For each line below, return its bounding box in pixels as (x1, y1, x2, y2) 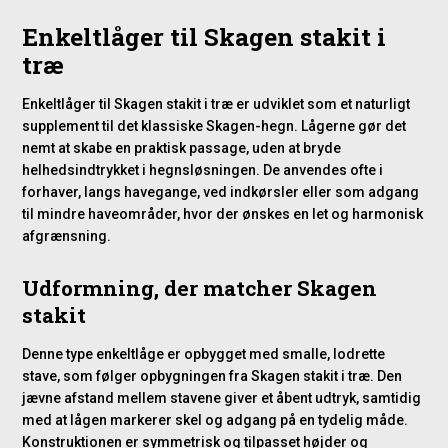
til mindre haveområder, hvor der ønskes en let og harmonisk (22, 206, 424, 223)
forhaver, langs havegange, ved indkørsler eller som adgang (22, 184, 420, 201)
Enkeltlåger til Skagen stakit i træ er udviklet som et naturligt (22, 96, 411, 113)
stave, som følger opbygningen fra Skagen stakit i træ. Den (22, 368, 403, 385)
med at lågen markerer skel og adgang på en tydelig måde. (22, 412, 409, 429)
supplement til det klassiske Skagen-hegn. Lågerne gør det (22, 118, 407, 135)
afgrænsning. (22, 228, 112, 245)
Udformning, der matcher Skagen (22, 274, 378, 303)
